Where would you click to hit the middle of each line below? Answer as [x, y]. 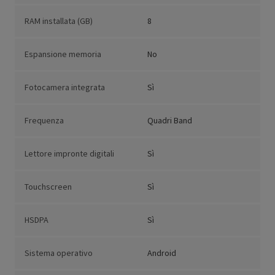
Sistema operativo [59, 253]
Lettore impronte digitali [69, 154]
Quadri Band [170, 121]
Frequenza [44, 121]
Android [162, 253]
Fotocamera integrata [65, 87]
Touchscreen [48, 187]
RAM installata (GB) [59, 21]
